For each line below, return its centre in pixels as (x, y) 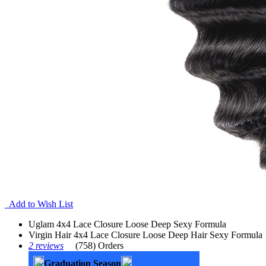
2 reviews (46, 246)
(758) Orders (99, 246)
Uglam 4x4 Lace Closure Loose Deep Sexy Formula (127, 224)
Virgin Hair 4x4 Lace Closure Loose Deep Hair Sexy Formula (145, 235)
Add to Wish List (39, 204)
